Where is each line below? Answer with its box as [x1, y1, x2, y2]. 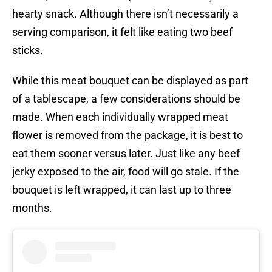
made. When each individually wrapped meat [12, 110, 228, 124]
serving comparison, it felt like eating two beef [12, 25, 233, 39]
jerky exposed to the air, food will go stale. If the [12, 165, 239, 178]
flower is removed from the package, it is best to [12, 129, 243, 142]
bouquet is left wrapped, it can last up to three [12, 183, 231, 197]
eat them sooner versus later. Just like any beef [12, 147, 240, 160]
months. [12, 202, 52, 215]
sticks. [12, 44, 43, 57]
